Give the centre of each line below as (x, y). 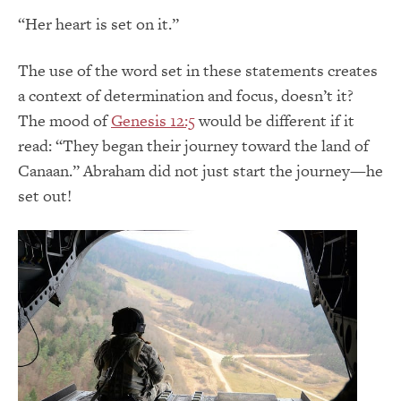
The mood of (64, 120)
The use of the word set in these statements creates (198, 70)
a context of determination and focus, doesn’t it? (186, 95)
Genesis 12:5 (153, 120)
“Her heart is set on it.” (98, 23)
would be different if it (275, 120)
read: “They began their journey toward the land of (193, 145)
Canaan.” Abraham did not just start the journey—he (200, 170)
